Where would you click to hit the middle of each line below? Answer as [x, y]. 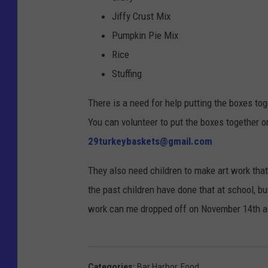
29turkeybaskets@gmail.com [150, 141]
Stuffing [127, 74]
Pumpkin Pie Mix [145, 36]
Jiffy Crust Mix [141, 16]
